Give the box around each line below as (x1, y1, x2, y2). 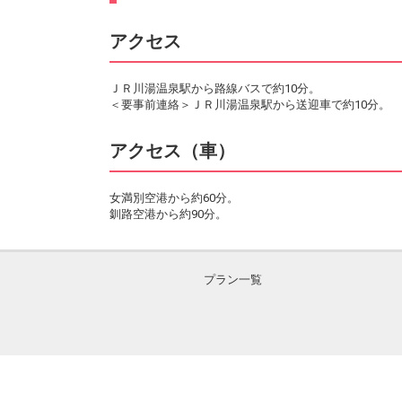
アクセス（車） (109, 139, 235, 162)
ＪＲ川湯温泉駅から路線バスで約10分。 (109, 81, 320, 95)
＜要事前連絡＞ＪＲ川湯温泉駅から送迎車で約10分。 (109, 97, 390, 111)
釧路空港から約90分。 (109, 206, 227, 221)
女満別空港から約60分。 (109, 190, 239, 205)
